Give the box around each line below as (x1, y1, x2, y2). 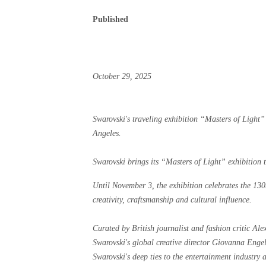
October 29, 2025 (93, 72, 151, 81)
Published (93, 15, 128, 24)
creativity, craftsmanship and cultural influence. (93, 195, 252, 204)
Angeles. (93, 129, 121, 138)
